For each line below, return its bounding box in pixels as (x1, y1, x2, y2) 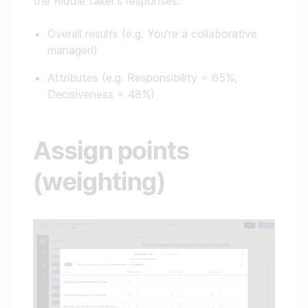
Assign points (33, 135, 190, 166)
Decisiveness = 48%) (47, 87, 155, 101)
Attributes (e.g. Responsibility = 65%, (47, 71, 237, 85)
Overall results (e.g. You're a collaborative (47, 27, 257, 41)
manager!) (47, 43, 98, 57)
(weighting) (33, 166, 166, 197)
